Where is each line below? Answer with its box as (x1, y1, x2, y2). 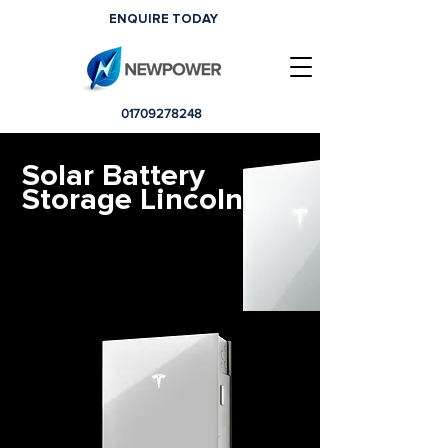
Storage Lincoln (22, 180, 243, 218)
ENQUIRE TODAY (109, 11, 218, 27)
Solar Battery (22, 156, 205, 194)
